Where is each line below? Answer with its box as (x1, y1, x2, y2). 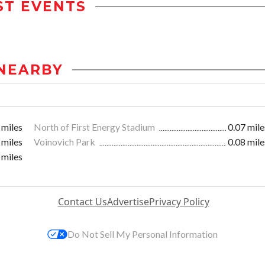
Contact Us (57, 195, 107, 209)
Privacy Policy (148, 195, 209, 209)
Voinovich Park (34, 136, 97, 148)
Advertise (106, 195, 149, 209)
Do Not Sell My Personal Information (67, 228, 218, 240)
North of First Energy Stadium (34, 121, 157, 133)
